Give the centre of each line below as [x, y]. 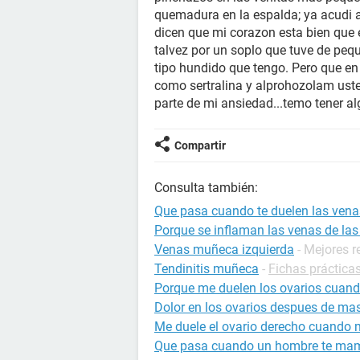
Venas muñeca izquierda [224, 250]
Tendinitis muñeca [207, 269]
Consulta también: [206, 188]
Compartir [200, 145]
